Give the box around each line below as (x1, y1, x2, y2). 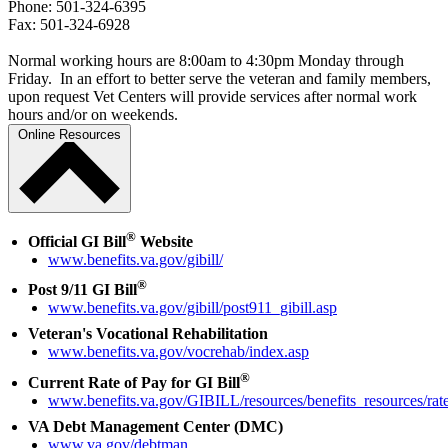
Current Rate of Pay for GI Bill (28, 373, 240, 391)
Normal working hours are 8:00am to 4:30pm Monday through (8, 52, 404, 70)
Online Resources (18, 127, 121, 143)
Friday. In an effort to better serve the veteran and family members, (8, 70, 431, 88)
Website (136, 232, 193, 250)
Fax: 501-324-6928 (8, 16, 130, 34)
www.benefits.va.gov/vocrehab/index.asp (48, 343, 309, 361)
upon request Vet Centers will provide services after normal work (8, 88, 417, 106)
